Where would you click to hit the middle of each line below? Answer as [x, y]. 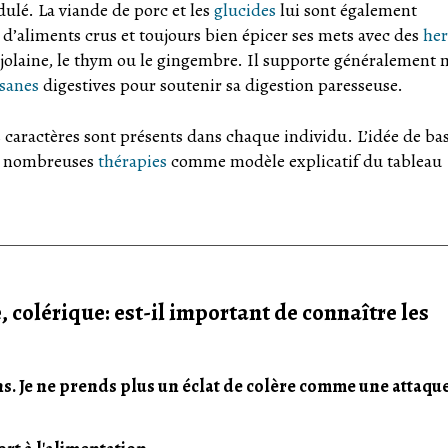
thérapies [132, 160]
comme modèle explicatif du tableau [304, 160]
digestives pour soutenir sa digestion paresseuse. [221, 85]
